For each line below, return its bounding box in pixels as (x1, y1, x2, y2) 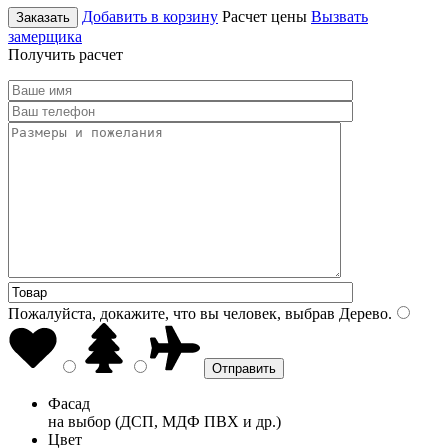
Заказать (16, 9, 70, 25)
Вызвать (311, 7, 368, 25)
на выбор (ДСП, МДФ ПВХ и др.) (48, 412, 281, 430)
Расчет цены (222, 7, 307, 25)
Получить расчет (8, 45, 123, 63)
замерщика (8, 27, 82, 45)
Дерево (335, 304, 388, 322)
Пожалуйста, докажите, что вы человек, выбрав (8, 304, 335, 322)
